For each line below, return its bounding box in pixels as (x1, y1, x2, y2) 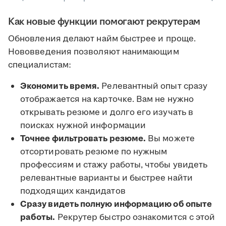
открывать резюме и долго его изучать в (20, 106, 194, 119)
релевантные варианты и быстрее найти (20, 172, 193, 184)
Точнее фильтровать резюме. (20, 133, 146, 145)
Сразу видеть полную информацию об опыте (20, 198, 212, 210)
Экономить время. (20, 80, 100, 92)
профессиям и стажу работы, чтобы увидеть (20, 159, 208, 171)
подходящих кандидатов (20, 185, 126, 197)
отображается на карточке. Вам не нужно (20, 93, 194, 105)
